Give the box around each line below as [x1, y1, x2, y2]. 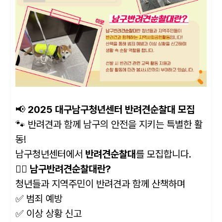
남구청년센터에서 [15, 148, 85, 161]
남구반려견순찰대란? [30, 163, 111, 175]
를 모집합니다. [136, 148, 191, 161]
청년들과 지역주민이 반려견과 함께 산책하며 [15, 178, 185, 190]
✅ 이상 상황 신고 [15, 208, 82, 220]
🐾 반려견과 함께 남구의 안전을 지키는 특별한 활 [15, 118, 203, 131]
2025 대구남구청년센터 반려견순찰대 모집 [28, 104, 195, 116]
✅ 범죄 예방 [15, 193, 62, 205]
